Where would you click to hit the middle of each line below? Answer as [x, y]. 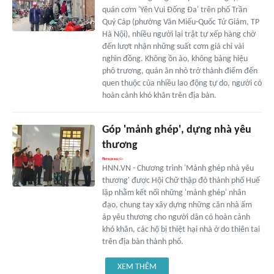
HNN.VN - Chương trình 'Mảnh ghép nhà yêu [178, 169]
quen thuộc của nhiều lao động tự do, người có [182, 84]
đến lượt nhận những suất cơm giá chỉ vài [173, 47]
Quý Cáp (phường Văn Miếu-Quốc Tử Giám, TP [180, 23]
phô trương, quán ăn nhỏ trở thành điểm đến [180, 72]
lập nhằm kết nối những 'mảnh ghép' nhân [174, 193]
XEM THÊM [137, 267]
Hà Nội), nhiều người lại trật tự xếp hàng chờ [179, 35]
